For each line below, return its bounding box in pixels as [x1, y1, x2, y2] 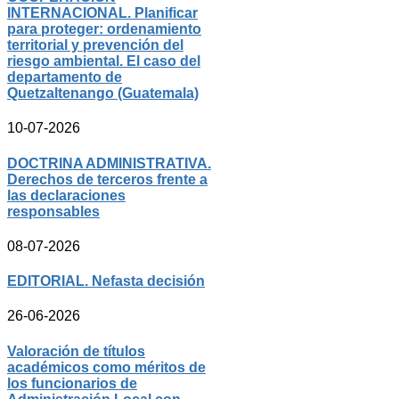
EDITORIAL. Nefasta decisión [7, 273, 205, 289]
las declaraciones [7, 187, 126, 203]
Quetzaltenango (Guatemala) [7, 85, 199, 102]
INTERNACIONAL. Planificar [7, 5, 198, 21]
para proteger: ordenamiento [7, 21, 201, 37]
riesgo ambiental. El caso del [7, 53, 200, 69]
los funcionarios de [7, 375, 137, 391]
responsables [7, 203, 100, 219]
